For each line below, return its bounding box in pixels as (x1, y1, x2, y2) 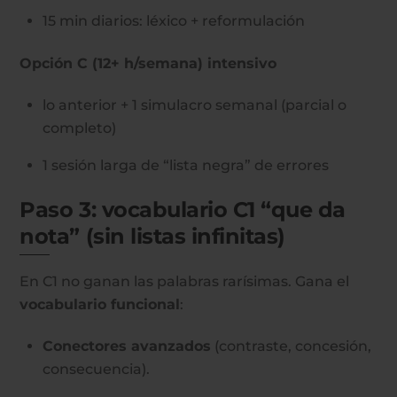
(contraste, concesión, (211, 338, 371, 354)
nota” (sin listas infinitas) (19, 223, 285, 250)
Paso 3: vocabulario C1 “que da (19, 197, 346, 223)
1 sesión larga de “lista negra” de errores (43, 156, 329, 174)
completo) (43, 119, 116, 136)
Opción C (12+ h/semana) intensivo (19, 54, 277, 72)
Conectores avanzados (43, 338, 211, 354)
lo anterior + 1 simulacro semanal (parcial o (43, 96, 346, 113)
